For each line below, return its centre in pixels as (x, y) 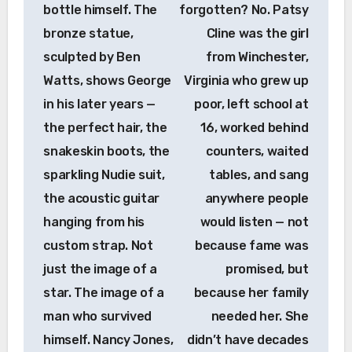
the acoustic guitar (102, 198)
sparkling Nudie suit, (104, 174)
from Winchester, (257, 57)
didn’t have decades (247, 339)
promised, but (267, 269)
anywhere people (257, 198)
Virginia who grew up (246, 80)
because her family (251, 292)
